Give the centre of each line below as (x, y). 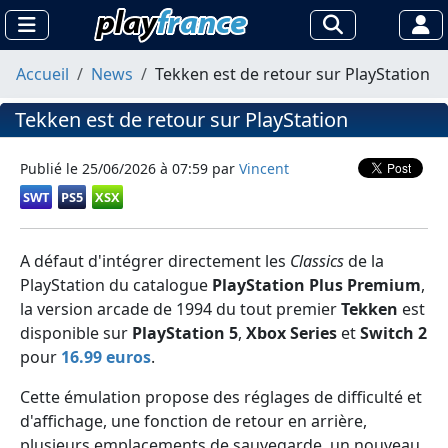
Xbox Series (291, 333)
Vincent (264, 168)
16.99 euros (106, 357)
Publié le (51, 168)
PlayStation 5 (185, 333)
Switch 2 (393, 333)
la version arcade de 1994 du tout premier (180, 309)
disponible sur (76, 333)
